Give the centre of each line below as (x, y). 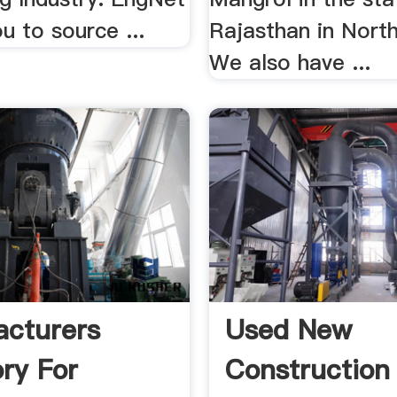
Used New (289, 329)
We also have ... (290, 62)
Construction (308, 369)
